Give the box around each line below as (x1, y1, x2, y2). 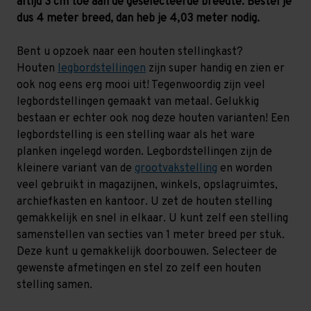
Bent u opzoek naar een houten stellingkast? (17, 45, 243, 60)
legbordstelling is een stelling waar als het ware (17, 128, 255, 143)
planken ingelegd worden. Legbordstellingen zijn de (17, 145, 272, 160)
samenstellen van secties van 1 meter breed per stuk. (17, 228, 285, 243)
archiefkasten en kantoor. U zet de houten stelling (17, 195, 272, 210)
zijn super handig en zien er (149, 62, 285, 76)
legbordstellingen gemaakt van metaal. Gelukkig (17, 95, 259, 110)
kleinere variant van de (17, 162, 132, 176)
